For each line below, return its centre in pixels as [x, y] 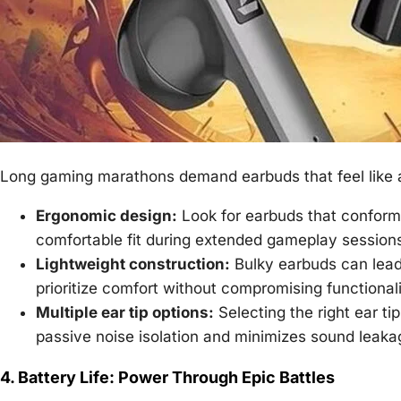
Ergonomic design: [107, 215]
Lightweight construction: [133, 264]
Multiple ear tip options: [125, 312]
